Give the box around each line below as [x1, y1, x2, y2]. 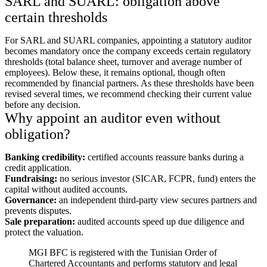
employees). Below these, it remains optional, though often [5, 67, 225, 77]
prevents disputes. [5, 205, 72, 216]
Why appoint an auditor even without [5, 110, 221, 126]
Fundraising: [5, 173, 57, 184]
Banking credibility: [5, 151, 85, 162]
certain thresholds [5, 9, 107, 25]
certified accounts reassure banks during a [85, 151, 244, 162]
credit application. [5, 162, 72, 173]
